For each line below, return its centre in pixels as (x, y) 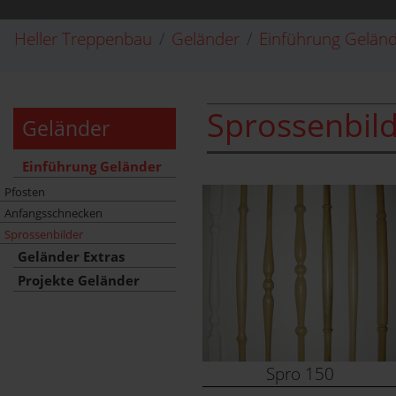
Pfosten (25, 192)
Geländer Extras (71, 257)
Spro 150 (301, 373)
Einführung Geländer (92, 167)
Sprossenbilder (44, 234)
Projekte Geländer (79, 281)
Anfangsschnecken (53, 213)
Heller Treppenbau (83, 38)
